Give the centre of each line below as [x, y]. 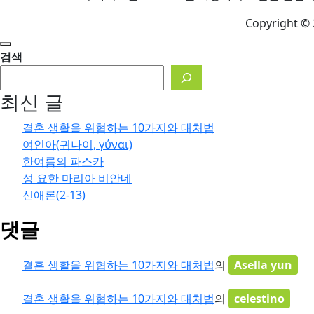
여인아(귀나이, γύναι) [77, 144]
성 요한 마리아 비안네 [77, 178]
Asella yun [263, 265]
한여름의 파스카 [63, 161]
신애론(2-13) [54, 194]
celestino [259, 298]
